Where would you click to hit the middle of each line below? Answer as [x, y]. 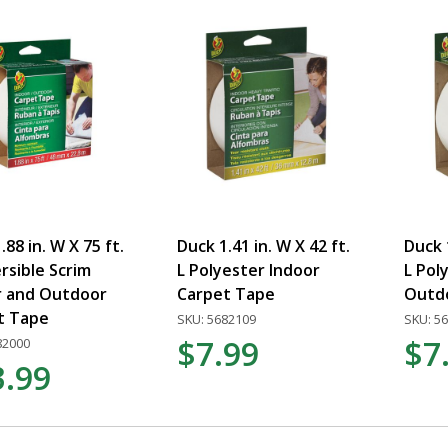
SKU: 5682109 [217, 318]
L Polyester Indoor [249, 269]
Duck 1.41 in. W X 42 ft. [264, 245]
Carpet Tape [226, 293]
